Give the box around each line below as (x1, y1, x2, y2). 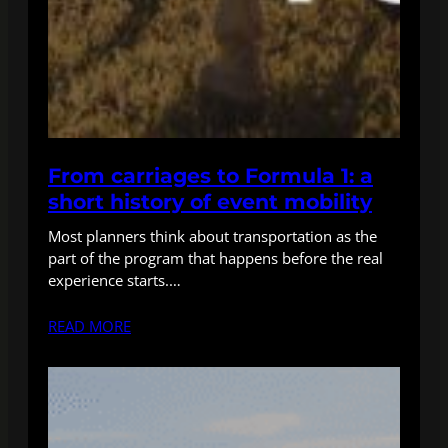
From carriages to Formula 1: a (48, 163, 373, 188)
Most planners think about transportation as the (48, 226, 377, 246)
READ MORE (48, 316, 131, 336)
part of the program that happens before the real (48, 248, 383, 268)
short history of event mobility (48, 189, 372, 214)
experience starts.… (48, 270, 181, 290)
